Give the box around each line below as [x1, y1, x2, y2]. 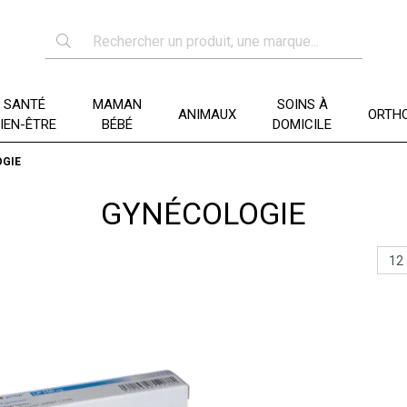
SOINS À [276, 96, 328, 113]
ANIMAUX [178, 106, 236, 123]
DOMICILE [273, 116, 332, 133]
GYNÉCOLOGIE [101, 195, 306, 232]
